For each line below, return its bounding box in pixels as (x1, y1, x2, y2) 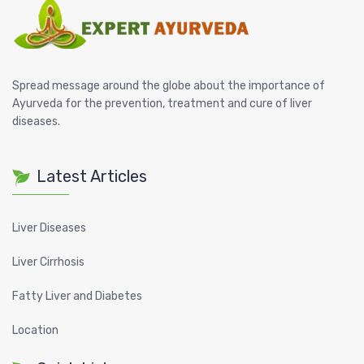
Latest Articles (37, 167, 147, 187)
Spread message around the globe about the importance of (12, 79, 325, 93)
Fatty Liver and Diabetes (12, 289, 142, 304)
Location (12, 323, 58, 338)
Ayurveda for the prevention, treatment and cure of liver (12, 97, 312, 111)
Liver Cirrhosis (12, 255, 84, 270)
